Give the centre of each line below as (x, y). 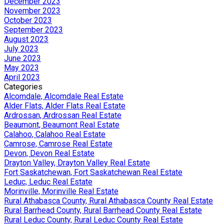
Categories (23, 86)
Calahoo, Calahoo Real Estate (55, 134)
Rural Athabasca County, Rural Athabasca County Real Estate (108, 200)
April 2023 (22, 77)
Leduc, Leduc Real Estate (48, 181)
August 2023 (26, 39)
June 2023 (22, 58)
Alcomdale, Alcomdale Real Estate (64, 96)
